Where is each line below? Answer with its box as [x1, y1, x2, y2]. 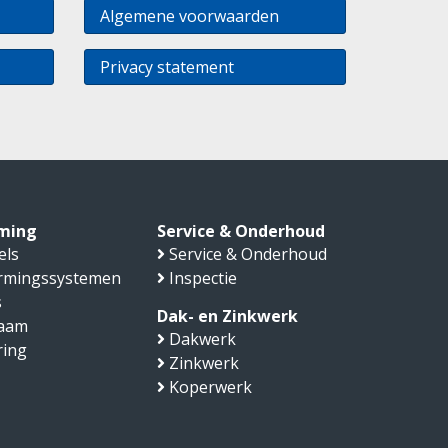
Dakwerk [168, 327, 236, 350]
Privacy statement [99, 55, 234, 78]
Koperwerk [168, 375, 252, 398]
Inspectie [168, 266, 237, 289]
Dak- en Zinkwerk [156, 304, 298, 327]
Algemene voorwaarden [99, 4, 279, 27]
